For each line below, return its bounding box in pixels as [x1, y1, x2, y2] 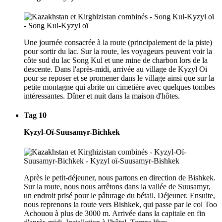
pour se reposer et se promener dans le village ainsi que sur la [24, 74, 214, 83]
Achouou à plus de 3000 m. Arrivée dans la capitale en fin [24, 209, 205, 218]
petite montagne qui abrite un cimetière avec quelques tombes [24, 83, 215, 92]
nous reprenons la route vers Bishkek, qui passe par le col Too [24, 200, 217, 209]
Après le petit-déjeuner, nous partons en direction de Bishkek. [24, 173, 216, 182]
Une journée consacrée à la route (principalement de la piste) [24, 38, 212, 47]
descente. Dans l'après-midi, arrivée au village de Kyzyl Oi [24, 65, 207, 74]
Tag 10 [24, 111, 47, 120]
